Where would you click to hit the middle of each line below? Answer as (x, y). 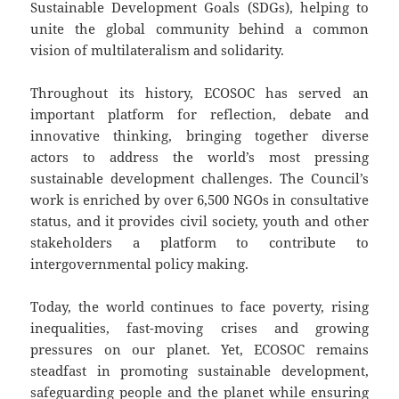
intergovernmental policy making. (140, 264)
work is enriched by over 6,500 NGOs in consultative (199, 200)
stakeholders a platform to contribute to (199, 243)
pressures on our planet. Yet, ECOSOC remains (199, 350)
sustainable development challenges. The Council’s (199, 179)
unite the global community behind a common (199, 29)
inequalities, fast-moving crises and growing (199, 328)
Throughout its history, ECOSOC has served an (199, 93)
